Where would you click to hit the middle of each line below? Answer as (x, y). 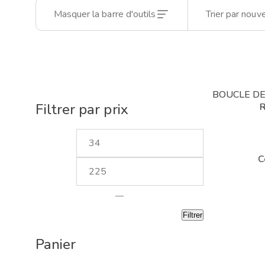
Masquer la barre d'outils (105, 14)
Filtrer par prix (82, 110)
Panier (56, 245)
